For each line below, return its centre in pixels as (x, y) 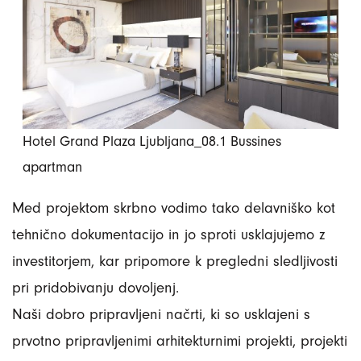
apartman (52, 167)
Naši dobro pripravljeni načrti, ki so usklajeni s (161, 314)
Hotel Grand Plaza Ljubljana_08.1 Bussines (152, 141)
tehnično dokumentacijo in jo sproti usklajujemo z (168, 234)
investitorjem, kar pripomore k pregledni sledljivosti (175, 261)
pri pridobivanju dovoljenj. (95, 287)
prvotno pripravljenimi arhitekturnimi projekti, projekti (180, 340)
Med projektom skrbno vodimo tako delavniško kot (174, 207)
